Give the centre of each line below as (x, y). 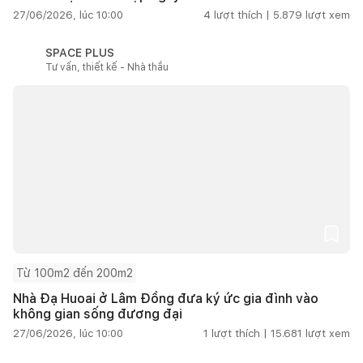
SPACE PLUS (80, 52)
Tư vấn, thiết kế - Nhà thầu (107, 67)
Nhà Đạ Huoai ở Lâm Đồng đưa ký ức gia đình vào (166, 298)
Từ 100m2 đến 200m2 (75, 273)
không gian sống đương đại (98, 314)
